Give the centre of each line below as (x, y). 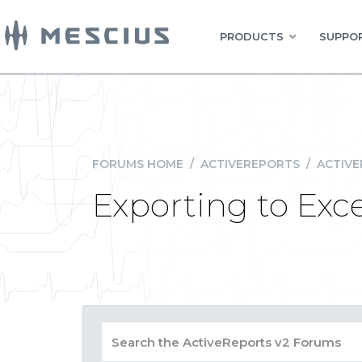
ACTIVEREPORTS (250, 164)
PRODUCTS (252, 36)
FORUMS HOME (138, 164)
